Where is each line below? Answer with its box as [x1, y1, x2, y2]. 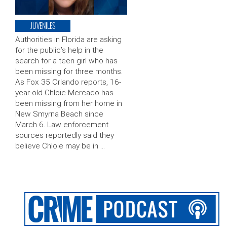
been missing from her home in [15, 99, 122, 108]
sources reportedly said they [15, 131, 114, 140]
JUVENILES [30, 20, 55, 31]
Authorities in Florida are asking [15, 35, 122, 45]
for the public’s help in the [15, 46, 103, 55]
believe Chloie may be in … [15, 141, 105, 151]
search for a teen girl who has [15, 56, 118, 66]
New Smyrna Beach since [15, 109, 103, 119]
